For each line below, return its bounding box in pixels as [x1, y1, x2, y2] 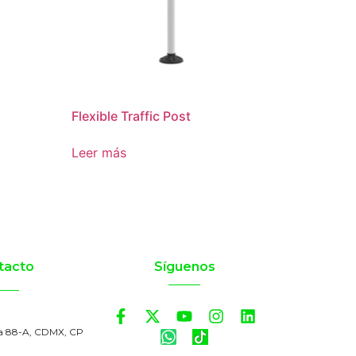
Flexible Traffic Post [72, 107, 192, 124]
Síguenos [153, 258, 215, 274]
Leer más [72, 144, 127, 161]
